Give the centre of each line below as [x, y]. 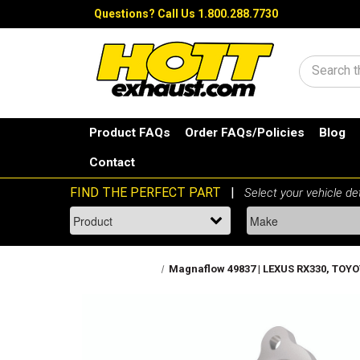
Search [332, 74]
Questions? [126, 14]
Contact [112, 163]
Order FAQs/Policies [245, 133]
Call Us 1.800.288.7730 [218, 14]
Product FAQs [130, 133]
